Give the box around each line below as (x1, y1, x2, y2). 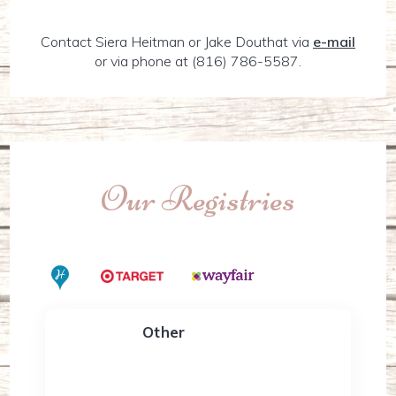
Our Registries (101, 178, 295, 220)
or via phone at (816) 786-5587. (95, 52, 301, 70)
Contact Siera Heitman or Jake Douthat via (41, 33, 313, 50)
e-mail (313, 33, 355, 50)
